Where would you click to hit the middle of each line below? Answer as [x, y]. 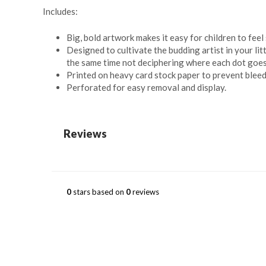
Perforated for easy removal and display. [146, 87]
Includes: [60, 11]
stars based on [99, 191]
